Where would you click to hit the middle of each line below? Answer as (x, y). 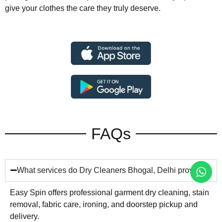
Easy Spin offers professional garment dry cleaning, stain (110, 192)
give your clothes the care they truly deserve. (83, 8)
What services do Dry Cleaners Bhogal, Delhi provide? (113, 170)
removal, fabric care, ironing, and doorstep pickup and (104, 204)
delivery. (25, 216)
